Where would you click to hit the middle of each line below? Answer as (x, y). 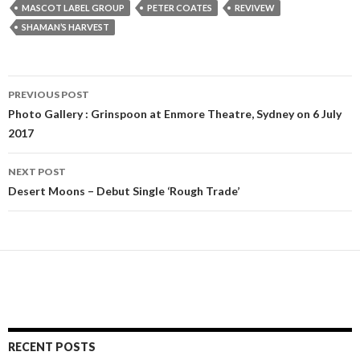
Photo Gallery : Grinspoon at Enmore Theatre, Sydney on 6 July (175, 114)
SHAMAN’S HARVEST (65, 27)
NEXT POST (37, 172)
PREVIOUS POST (49, 95)
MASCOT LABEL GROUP (73, 8)
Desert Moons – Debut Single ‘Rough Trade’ (124, 191)
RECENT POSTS (52, 347)
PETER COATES (180, 8)
